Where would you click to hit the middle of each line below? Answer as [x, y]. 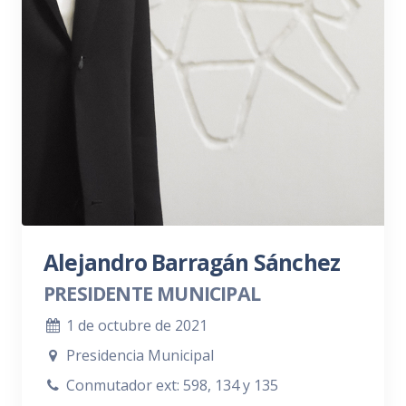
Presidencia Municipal [138, 355]
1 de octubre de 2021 [135, 325]
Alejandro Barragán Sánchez [192, 262]
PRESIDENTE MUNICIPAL [152, 293]
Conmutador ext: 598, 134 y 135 [170, 385]
